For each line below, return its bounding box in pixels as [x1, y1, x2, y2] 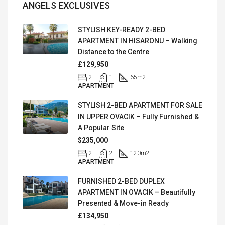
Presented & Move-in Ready [78, 199, 169, 207]
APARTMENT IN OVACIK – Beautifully [78, 188, 195, 196]
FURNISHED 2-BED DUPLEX [78, 177, 165, 185]
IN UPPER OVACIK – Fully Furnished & [78, 112, 199, 121]
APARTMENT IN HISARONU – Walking [78, 36, 197, 45]
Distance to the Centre [78, 47, 149, 56]
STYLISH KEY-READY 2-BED [78, 25, 165, 34]
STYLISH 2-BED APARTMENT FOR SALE [78, 101, 202, 109]
